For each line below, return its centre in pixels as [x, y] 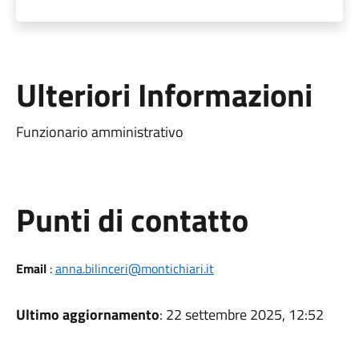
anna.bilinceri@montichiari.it [134, 268]
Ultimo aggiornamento [87, 315]
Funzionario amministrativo [99, 132]
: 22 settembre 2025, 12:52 [241, 315]
